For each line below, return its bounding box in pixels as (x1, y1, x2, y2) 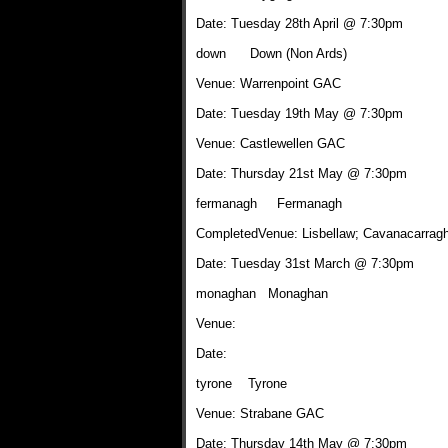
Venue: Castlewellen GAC (196, 136, 345, 151)
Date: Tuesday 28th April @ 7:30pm (196, 16, 403, 31)
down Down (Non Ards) (196, 46, 347, 61)
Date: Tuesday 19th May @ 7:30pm (196, 106, 403, 121)
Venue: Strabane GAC (196, 406, 324, 421)
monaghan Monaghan (196, 286, 328, 301)
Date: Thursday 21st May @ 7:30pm (196, 166, 407, 181)
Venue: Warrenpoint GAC (196, 76, 341, 91)
